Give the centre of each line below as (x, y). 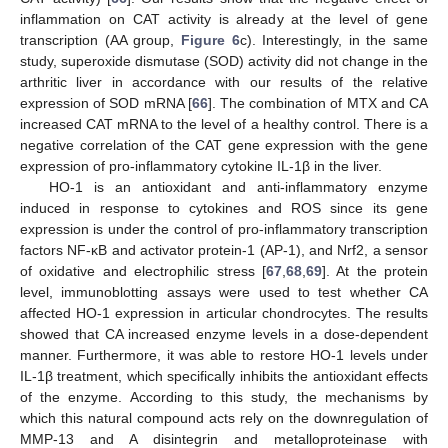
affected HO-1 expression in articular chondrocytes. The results (224, 313)
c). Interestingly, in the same (333, 40)
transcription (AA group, (100, 40)
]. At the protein (374, 271)
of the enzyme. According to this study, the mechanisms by (224, 397)
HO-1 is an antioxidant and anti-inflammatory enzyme (238, 187)
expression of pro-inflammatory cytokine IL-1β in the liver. (201, 166)
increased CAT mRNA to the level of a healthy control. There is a (224, 124)
